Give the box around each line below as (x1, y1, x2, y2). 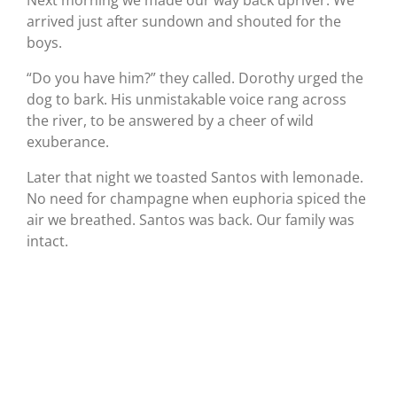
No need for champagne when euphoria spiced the (27, 189, 366, 209)
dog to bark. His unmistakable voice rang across (27, 90, 346, 110)
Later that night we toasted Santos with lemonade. (27, 167, 363, 188)
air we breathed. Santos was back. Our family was (27, 210, 354, 230)
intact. (27, 231, 68, 252)
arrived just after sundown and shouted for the (27, 12, 341, 32)
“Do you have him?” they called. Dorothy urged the (27, 68, 363, 89)
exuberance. (27, 132, 109, 152)
